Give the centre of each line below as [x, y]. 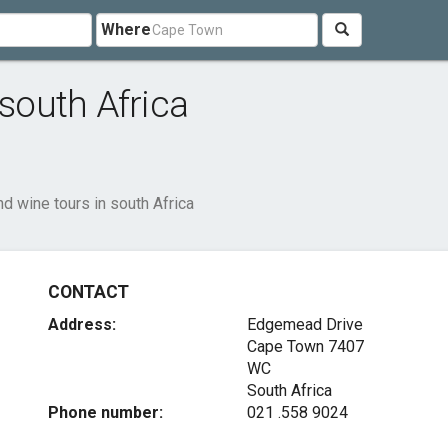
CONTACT [88, 292]
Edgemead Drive [304, 324]
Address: [82, 324]
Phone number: [106, 412]
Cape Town [285, 346]
